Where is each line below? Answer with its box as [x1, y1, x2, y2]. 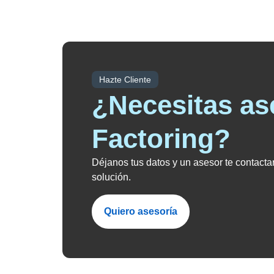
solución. [92, 172, 131, 182]
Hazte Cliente [99, 75, 151, 84]
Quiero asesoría [104, 206, 177, 217]
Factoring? [92, 124, 231, 154]
